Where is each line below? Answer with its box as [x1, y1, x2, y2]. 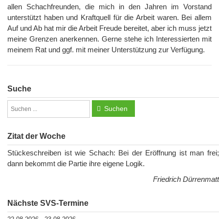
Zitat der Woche [7, 132, 66, 141]
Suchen [104, 105, 128, 113]
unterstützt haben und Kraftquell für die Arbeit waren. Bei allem [7, 13, 212, 22]
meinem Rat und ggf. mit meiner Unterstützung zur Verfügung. [7, 45, 205, 54]
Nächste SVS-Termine [7, 199, 88, 208]
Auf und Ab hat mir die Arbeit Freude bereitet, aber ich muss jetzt [7, 24, 212, 33]
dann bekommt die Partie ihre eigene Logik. [7, 159, 145, 168]
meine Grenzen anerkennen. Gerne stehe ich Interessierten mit [7, 35, 212, 44]
